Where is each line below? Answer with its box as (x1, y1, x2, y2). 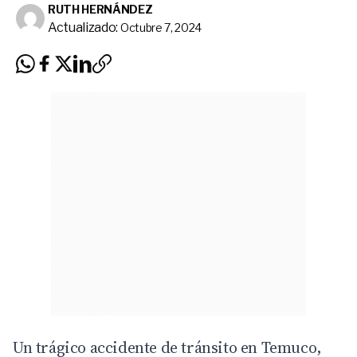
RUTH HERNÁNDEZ (48, 2, 153, 16)
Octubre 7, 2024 (120, 20, 202, 34)
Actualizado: (48, 19, 119, 35)
